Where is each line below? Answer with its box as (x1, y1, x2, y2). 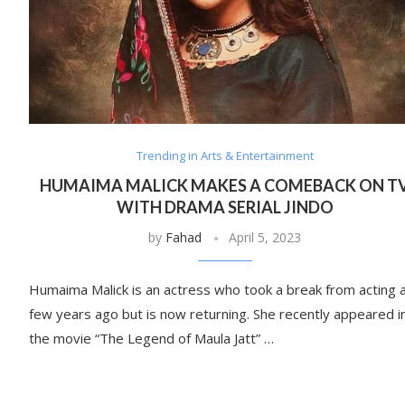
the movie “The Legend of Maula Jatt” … (29, 329, 274, 348)
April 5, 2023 (229, 229, 302, 247)
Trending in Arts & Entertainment (136, 147, 314, 165)
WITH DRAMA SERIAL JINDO (116, 197, 334, 218)
